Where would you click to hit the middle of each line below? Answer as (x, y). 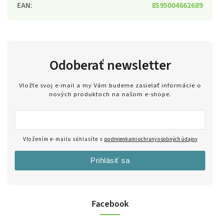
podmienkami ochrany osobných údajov (151, 139)
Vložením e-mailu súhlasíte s (63, 139)
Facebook (110, 204)
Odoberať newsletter (110, 65)
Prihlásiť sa (110, 161)
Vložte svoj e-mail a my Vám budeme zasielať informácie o (110, 86)
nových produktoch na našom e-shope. (110, 95)
